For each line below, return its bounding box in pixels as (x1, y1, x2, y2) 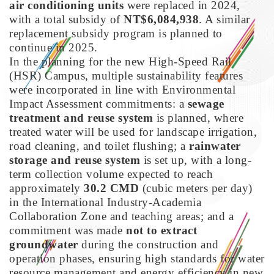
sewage (187, 97, 224, 110)
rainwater (189, 139, 241, 152)
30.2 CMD (84, 181, 139, 194)
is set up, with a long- (140, 153, 251, 166)
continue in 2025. (9, 40, 98, 54)
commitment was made (9, 223, 126, 237)
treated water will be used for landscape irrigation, (9, 125, 257, 138)
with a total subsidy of (9, 12, 124, 26)
